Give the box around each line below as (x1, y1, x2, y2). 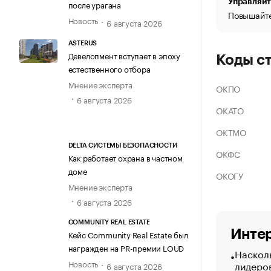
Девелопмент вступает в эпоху (68, 48, 180, 61)
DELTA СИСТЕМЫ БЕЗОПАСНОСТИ (68, 142, 177, 149)
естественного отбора (68, 62, 151, 74)
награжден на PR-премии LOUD (68, 241, 184, 254)
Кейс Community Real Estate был (68, 228, 188, 241)
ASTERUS (68, 39, 97, 47)
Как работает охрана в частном (68, 151, 183, 164)
